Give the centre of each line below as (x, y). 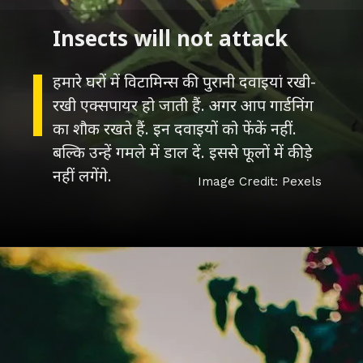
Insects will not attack (171, 38)
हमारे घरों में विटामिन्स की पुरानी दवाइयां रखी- (185, 82)
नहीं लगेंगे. (83, 176)
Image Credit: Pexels (259, 181)
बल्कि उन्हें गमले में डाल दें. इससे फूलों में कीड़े (183, 152)
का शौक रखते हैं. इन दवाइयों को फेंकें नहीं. (175, 129)
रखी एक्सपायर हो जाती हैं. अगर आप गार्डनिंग (184, 105)
